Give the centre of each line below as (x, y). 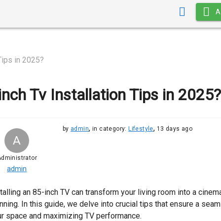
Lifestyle (141, 129)
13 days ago (175, 129)
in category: (110, 129)
